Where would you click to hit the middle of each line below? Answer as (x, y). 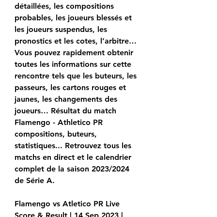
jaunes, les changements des (66, 99)
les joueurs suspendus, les (61, 30)
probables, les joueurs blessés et (73, 18)
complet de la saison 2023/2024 (72, 169)
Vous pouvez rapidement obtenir (74, 53)
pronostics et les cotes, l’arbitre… (76, 41)
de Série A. (35, 181)
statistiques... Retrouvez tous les (73, 146)
